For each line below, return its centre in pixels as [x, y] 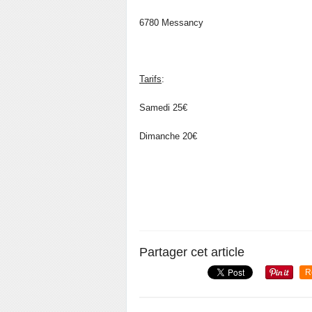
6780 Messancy [171, 23]
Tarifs [150, 79]
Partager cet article [192, 252]
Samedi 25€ [163, 108]
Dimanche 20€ [168, 136]
